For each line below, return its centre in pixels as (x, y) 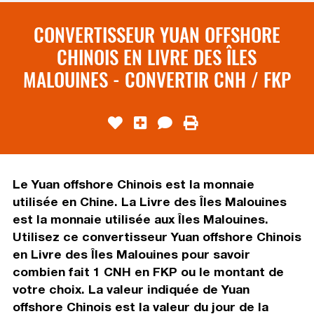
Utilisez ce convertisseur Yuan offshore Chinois (157, 236)
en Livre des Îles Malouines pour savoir (131, 254)
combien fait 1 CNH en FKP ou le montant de (148, 271)
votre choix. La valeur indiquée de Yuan (131, 289)
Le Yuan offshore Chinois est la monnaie (133, 184)
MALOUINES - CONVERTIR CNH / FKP (157, 79)
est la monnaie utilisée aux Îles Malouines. (140, 219)
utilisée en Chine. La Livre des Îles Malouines (149, 201)
